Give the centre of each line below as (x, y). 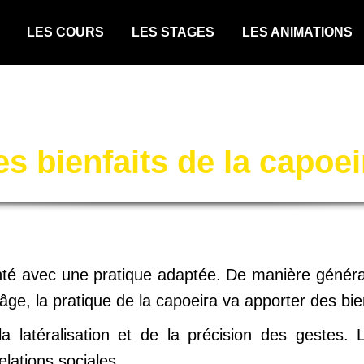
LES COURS (65, 32)
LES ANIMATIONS (297, 32)
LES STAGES (173, 32)
